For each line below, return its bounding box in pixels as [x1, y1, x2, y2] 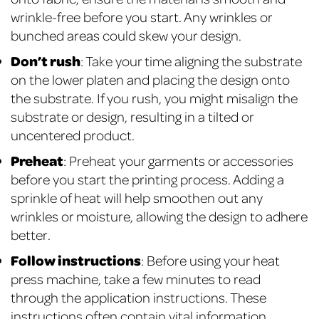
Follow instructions [11, 251, 141, 270]
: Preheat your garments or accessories [63, 152, 293, 169]
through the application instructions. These [11, 288, 266, 306]
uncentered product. [11, 126, 137, 144]
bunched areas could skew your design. [11, 26, 244, 44]
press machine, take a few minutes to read [11, 270, 261, 288]
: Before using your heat [141, 251, 280, 269]
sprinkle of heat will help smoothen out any [11, 189, 263, 206]
